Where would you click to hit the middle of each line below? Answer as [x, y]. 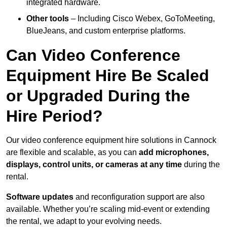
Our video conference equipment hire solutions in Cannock [111, 140]
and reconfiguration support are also [139, 197]
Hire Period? [54, 116]
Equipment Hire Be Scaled [108, 76]
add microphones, [174, 153]
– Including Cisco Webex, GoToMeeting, [142, 19]
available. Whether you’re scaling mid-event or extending [108, 209]
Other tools [48, 19]
